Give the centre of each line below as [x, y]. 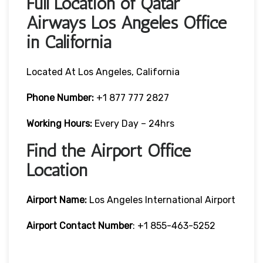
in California [69, 42]
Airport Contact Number [80, 225]
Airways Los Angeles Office [127, 23]
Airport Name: [57, 200]
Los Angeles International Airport [161, 200]
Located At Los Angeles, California [103, 72]
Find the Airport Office [109, 151]
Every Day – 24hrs [134, 123]
